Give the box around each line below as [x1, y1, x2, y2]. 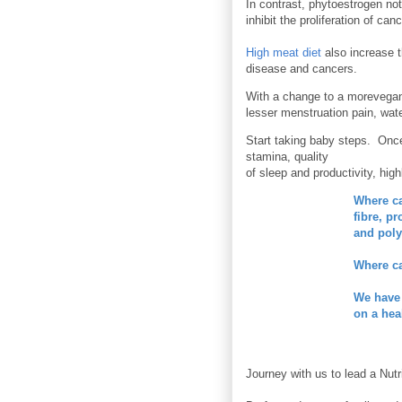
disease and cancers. [246, 62, 357, 76]
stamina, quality [246, 150, 332, 164]
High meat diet [246, 46, 321, 60]
